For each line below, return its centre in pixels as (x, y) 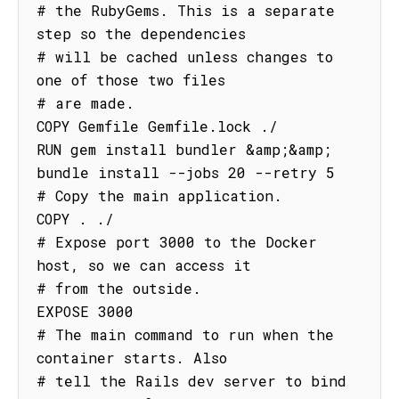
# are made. (85, 103)
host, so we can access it (144, 265)
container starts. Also (132, 358)
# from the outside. (119, 288)
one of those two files (131, 80)
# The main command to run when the (185, 334)
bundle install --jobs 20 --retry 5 (186, 172)
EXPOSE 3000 (85, 311)
